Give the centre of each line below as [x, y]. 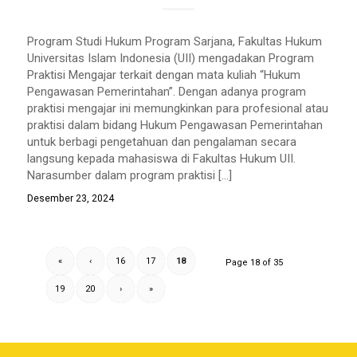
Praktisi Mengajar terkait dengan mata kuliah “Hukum [163, 75]
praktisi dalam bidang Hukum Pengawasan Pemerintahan [175, 125]
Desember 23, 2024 [70, 198]
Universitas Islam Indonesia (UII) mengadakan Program [170, 58]
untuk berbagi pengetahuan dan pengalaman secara [161, 141]
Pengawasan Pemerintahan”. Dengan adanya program [166, 91]
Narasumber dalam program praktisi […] [129, 175]
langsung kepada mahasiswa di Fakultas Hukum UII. [161, 158]
